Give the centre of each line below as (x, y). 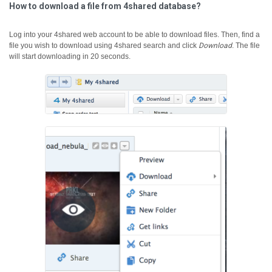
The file (248, 46)
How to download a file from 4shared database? (105, 6)
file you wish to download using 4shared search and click (104, 46)
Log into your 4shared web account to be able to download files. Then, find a (134, 35)
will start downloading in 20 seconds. (70, 56)
